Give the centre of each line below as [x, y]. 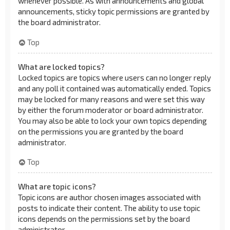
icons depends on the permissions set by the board [104, 219]
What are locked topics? [61, 66]
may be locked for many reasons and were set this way [111, 99]
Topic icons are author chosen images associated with [109, 197]
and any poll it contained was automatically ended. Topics [114, 88]
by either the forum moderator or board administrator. [111, 110]
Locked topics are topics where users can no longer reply [114, 77]
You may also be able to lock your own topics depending [112, 120]
